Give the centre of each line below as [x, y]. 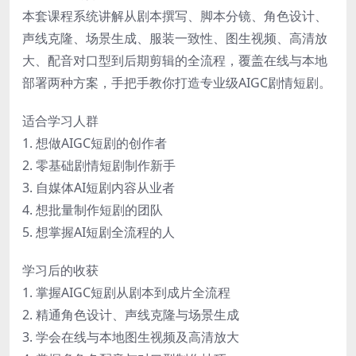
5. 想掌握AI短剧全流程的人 [99, 232]
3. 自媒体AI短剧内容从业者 [99, 187]
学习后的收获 [60, 270]
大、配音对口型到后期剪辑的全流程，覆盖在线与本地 [175, 60]
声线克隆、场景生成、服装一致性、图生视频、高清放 [175, 38]
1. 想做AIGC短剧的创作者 [95, 143]
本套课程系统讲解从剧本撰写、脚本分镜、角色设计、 [175, 15]
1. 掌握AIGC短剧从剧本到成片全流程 [126, 292]
